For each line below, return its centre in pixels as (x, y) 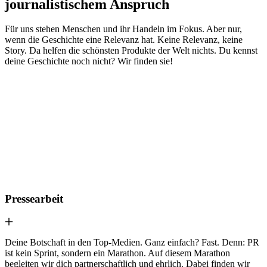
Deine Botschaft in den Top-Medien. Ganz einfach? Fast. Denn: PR (132, 242)
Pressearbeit (34, 199)
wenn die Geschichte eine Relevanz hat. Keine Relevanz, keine (124, 40)
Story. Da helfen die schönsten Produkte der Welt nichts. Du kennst (131, 51)
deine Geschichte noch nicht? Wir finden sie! (89, 61)
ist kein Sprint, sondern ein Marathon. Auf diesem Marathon (117, 253)
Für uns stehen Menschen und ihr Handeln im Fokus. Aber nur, (123, 29)
